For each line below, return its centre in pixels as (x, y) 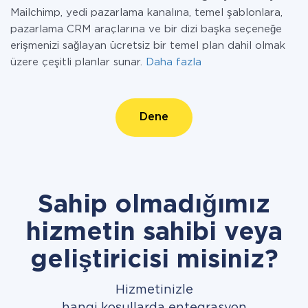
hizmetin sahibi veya (154, 233)
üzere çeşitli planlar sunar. (78, 62)
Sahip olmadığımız (154, 206)
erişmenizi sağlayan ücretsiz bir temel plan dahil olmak (148, 46)
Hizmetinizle (154, 290)
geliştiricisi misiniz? (154, 261)
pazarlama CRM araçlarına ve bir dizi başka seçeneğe (146, 29)
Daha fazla (174, 62)
